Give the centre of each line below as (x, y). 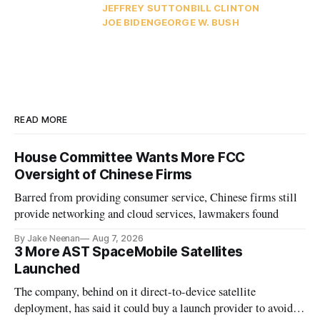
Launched (47, 269)
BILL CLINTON (225, 8)
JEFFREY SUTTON (146, 8)
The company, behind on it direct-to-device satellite (135, 292)
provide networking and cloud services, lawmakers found (147, 214)
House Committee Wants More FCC (130, 158)
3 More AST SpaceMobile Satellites (129, 252)
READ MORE (41, 120)
